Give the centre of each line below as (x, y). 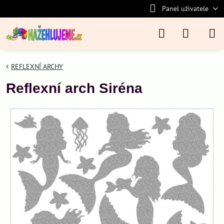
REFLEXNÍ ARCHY (37, 66)
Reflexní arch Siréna (74, 88)
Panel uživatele (185, 8)
